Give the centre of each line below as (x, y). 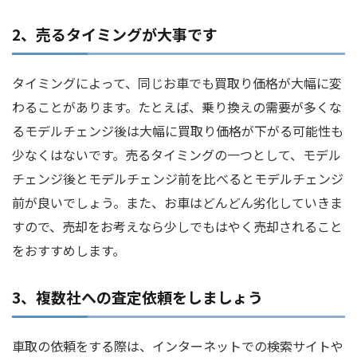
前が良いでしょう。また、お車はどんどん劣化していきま (177, 203)
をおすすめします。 (69, 251)
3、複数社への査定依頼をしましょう (137, 297)
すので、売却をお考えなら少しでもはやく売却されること (177, 227)
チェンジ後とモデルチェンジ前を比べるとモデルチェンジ (178, 179)
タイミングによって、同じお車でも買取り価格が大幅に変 (177, 83)
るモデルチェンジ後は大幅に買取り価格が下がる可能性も (178, 131)
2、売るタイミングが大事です (115, 34)
